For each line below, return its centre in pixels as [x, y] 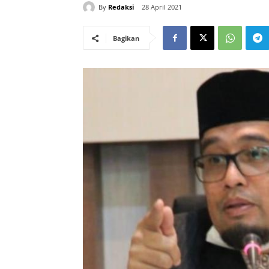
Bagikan [126, 38]
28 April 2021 [162, 7]
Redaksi [121, 7]
